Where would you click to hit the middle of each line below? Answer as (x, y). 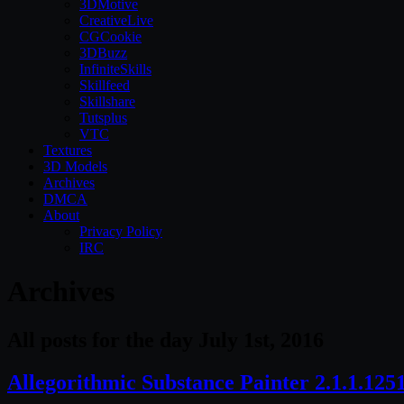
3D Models (75, 166)
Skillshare (107, 101)
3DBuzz (103, 53)
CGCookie (110, 37)
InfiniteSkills (115, 69)
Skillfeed (105, 85)
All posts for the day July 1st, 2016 (165, 340)
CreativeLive (116, 20)
